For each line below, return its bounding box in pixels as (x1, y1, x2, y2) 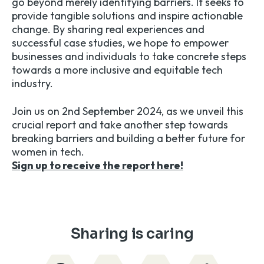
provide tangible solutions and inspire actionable (12, 9, 243, 23)
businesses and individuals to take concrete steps (12, 49, 246, 64)
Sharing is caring (70, 225, 194, 243)
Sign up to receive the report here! (12, 159, 183, 173)
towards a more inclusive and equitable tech (12, 63, 223, 77)
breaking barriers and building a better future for (12, 131, 245, 146)
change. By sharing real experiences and (12, 22, 204, 37)
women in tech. (12, 145, 84, 159)
